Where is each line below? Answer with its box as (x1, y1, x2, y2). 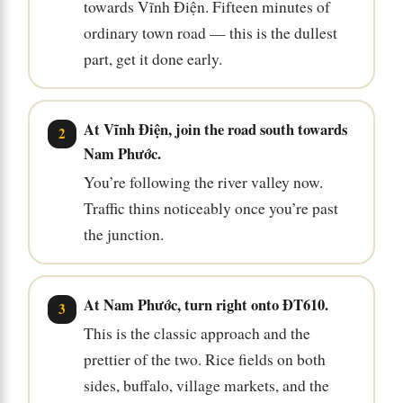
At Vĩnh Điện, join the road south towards (83, 118, 347, 140)
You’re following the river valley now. (83, 171, 323, 193)
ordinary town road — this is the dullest (83, 22, 337, 43)
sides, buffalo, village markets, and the (83, 374, 329, 396)
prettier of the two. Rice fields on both (83, 348, 326, 370)
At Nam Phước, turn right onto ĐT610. (83, 293, 328, 316)
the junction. (83, 223, 164, 245)
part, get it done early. (83, 48, 222, 69)
